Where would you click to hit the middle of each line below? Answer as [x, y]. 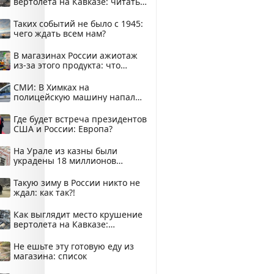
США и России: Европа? [63, 129]
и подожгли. [39, 107]
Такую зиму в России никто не [77, 183]
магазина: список [50, 256]
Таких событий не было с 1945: [78, 24]
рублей [28, 170]
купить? [30, 75]
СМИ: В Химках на [51, 87]
